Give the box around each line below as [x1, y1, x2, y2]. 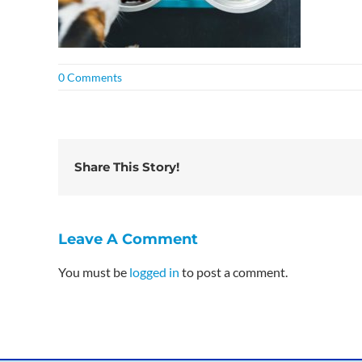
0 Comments [58, 70, 122, 84]
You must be [58, 264, 129, 280]
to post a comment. [179, 264, 288, 280]
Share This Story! [74, 159, 179, 175]
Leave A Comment [58, 229, 198, 248]
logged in [129, 264, 179, 280]
